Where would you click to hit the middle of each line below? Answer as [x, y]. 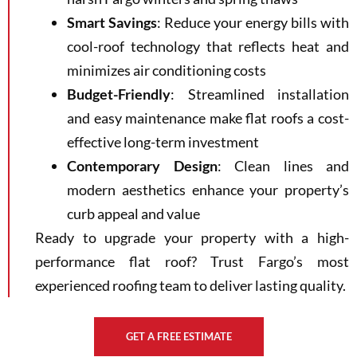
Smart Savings [112, 23]
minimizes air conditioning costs [167, 71]
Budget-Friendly [119, 94]
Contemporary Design [142, 166]
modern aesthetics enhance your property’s [208, 190]
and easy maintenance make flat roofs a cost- [208, 118]
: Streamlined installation [260, 94]
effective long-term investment [163, 142]
